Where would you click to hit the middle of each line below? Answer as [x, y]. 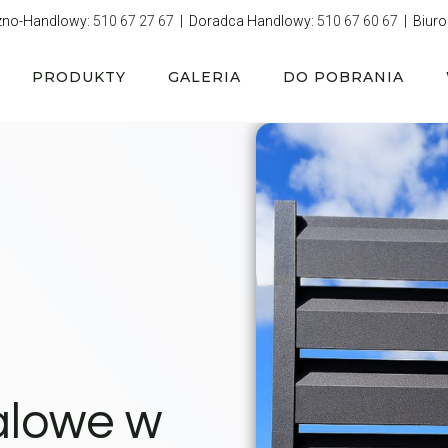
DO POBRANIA [343, 77]
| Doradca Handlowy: [245, 21]
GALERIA [204, 77]
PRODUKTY [79, 77]
